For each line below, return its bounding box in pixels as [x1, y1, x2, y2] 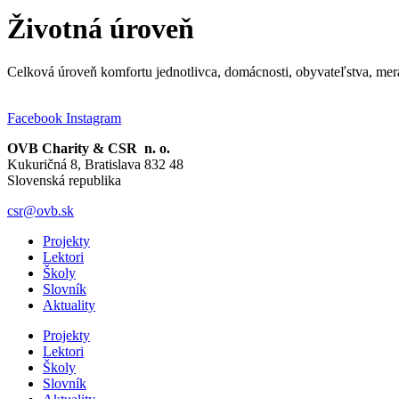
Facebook [7, 110, 62, 126]
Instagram [66, 110, 121, 126]
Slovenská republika [7, 173, 121, 189]
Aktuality [43, 297, 95, 313]
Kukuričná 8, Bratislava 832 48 [7, 157, 183, 173]
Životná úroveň [7, 12, 194, 45]
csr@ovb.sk [7, 203, 74, 219]
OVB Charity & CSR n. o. [7, 141, 170, 157]
